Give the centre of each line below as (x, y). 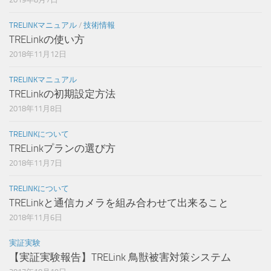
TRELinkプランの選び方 (62, 149)
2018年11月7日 (36, 163)
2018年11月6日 (36, 218)
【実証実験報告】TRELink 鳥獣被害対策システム (120, 257)
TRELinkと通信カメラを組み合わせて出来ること (119, 203)
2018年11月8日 (36, 109)
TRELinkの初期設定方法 (62, 94)
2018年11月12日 (38, 54)
